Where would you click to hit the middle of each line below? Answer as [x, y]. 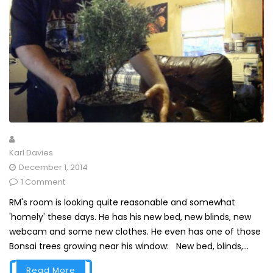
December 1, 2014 [53, 168]
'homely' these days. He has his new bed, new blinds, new [130, 217]
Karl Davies [31, 153]
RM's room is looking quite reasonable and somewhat [122, 203]
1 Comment [43, 182]
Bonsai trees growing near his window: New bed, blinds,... [129, 246]
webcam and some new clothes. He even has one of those [135, 232]
